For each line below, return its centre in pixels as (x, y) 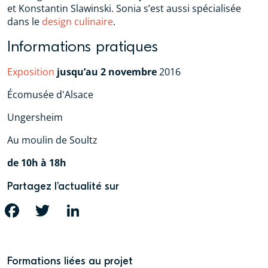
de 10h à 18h (37, 163)
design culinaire (77, 22)
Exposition (31, 72)
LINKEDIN (102, 211)
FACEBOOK (44, 211)
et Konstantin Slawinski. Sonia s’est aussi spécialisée (124, 8)
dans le (25, 22)
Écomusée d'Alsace (50, 95)
